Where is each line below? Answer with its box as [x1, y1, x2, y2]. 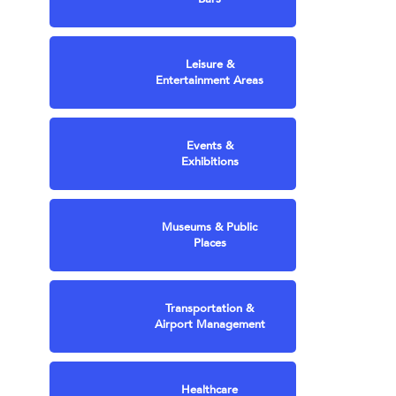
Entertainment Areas [156, 72, 264, 88]
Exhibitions [180, 153, 239, 170]
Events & [186, 137, 233, 154]
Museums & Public [162, 218, 258, 235]
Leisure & [185, 56, 234, 72]
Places [193, 234, 226, 251]
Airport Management [154, 316, 265, 332]
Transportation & [165, 300, 255, 316]
